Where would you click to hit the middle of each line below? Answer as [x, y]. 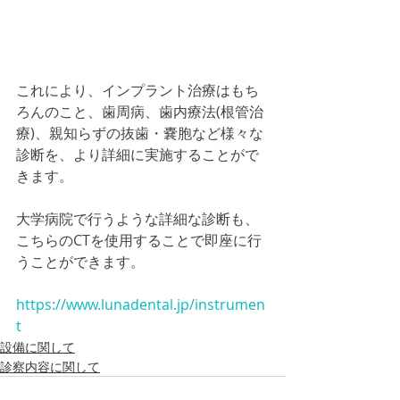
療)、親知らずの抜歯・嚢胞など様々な [140, 133]
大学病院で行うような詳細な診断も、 [137, 219]
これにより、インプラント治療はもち [137, 91]
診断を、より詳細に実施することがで [137, 155]
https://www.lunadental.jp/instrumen [141, 305]
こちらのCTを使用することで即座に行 [139, 241]
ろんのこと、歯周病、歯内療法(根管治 [140, 112]
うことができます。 [80, 262]
